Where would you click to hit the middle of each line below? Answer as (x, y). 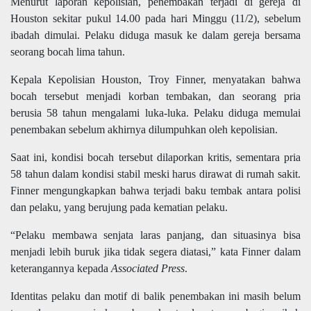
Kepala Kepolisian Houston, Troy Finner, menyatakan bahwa (155, 80)
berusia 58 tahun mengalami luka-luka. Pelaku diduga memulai (155, 113)
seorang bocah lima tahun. (68, 52)
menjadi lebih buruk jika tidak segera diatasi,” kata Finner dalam (155, 252)
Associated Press (148, 269)
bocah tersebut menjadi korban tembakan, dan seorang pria (155, 96)
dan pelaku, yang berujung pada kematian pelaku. (119, 208)
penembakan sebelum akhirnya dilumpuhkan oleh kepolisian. (144, 130)
